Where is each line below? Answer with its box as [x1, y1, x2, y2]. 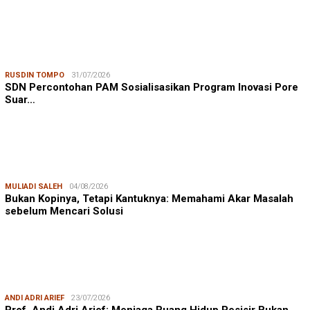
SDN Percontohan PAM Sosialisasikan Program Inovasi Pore [5, 81, 298, 94]
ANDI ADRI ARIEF [5, 293, 64, 303]
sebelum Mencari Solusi [5, 205, 123, 218]
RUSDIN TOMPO [5, 71, 64, 80]
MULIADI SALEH [5, 182, 62, 192]
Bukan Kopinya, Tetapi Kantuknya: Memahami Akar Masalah [5, 192, 293, 206]
